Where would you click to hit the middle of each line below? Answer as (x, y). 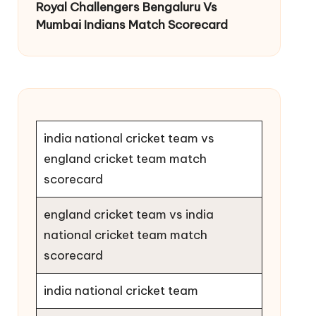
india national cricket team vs (129, 138)
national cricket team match (125, 235)
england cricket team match (125, 158)
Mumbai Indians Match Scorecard (132, 24)
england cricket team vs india (128, 214)
